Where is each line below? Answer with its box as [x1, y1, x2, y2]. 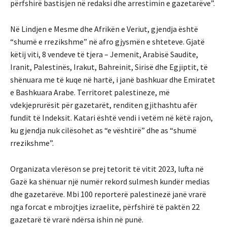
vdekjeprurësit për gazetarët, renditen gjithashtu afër [10, 99, 197, 110]
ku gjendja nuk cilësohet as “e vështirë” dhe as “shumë [10, 125, 197, 135]
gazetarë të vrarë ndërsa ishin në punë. [10, 214, 143, 224]
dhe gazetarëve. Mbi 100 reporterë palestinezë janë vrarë [10, 188, 206, 199]
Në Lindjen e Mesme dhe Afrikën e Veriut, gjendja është [10, 23, 198, 34]
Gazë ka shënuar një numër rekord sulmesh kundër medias [10, 176, 210, 186]
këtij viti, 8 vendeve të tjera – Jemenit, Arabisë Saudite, [10, 49, 198, 59]
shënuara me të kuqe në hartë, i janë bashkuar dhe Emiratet [10, 74, 215, 85]
